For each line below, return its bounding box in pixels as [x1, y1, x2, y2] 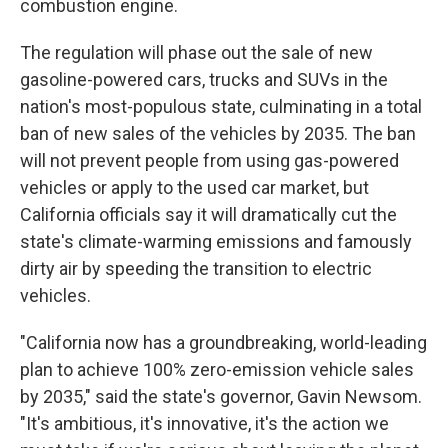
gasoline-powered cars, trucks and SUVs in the [20, 69, 388, 90]
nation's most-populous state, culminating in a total [20, 96, 422, 117]
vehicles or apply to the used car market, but [20, 177, 369, 198]
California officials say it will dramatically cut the [20, 204, 397, 225]
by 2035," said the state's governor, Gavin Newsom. [20, 386, 422, 407]
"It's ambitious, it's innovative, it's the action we [20, 413, 389, 434]
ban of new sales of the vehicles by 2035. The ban [20, 123, 416, 144]
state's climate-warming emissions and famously [20, 231, 412, 252]
